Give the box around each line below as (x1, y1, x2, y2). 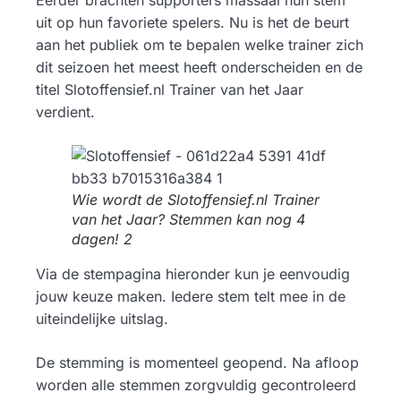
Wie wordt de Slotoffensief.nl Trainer (72, 191, 320, 209)
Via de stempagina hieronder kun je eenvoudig (36, 265, 350, 284)
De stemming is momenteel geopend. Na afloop (36, 354, 359, 372)
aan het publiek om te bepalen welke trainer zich (36, 36, 363, 55)
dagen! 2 (72, 230, 132, 249)
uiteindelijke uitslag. (36, 310, 168, 328)
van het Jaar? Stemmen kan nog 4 (72, 210, 305, 229)
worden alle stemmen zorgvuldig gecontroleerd (36, 376, 356, 395)
